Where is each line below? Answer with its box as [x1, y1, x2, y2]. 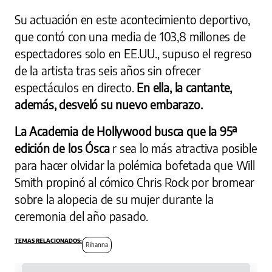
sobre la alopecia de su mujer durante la [15, 192, 214, 207]
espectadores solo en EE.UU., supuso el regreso [15, 46, 253, 61]
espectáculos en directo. [15, 80, 137, 95]
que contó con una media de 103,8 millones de [15, 29, 246, 44]
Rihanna [86, 241, 108, 249]
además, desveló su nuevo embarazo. [15, 97, 203, 112]
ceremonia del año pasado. [15, 209, 149, 224]
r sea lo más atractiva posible [112, 141, 257, 156]
